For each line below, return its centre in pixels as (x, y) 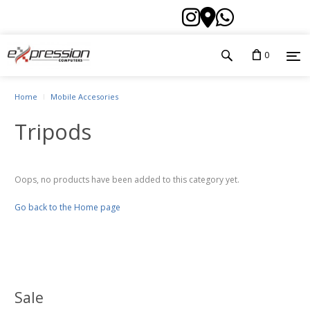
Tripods (53, 131)
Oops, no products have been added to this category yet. (127, 180)
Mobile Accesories (84, 97)
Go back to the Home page (67, 207)
